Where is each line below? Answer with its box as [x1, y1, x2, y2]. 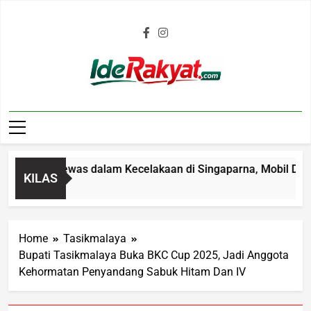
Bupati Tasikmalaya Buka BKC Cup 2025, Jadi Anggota [19, 248, 289, 262]
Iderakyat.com [86, 87, 269, 121]
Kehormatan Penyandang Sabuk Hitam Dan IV [19, 264, 246, 278]
